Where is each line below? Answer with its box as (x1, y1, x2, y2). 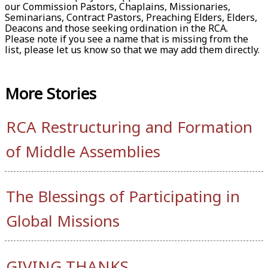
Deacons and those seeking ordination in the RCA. (5, 21, 228, 35)
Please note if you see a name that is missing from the (5, 32, 248, 45)
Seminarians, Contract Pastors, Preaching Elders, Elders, (5, 10, 257, 24)
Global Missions (6, 210, 120, 232)
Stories (47, 82, 96, 104)
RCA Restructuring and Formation (6, 116, 252, 138)
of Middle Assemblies (6, 141, 160, 163)
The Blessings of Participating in (6, 185, 240, 208)
